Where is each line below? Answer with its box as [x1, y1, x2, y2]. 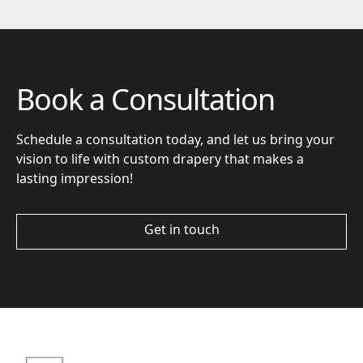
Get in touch [143, 220, 220, 239]
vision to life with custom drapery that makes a [16, 150, 304, 169]
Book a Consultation [16, 79, 275, 120]
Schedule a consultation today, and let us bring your [16, 130, 335, 149]
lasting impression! [16, 169, 133, 188]
